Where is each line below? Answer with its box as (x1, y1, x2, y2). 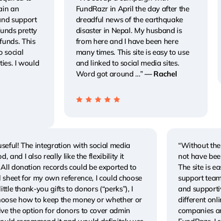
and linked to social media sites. (75, 58, 180, 68)
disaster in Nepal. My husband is (75, 26, 182, 36)
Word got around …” (75, 69, 145, 79)
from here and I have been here (75, 37, 179, 46)
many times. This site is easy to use (75, 47, 189, 57)
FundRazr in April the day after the (75, 4, 189, 14)
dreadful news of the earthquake (75, 15, 184, 25)
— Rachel (145, 69, 177, 79)
